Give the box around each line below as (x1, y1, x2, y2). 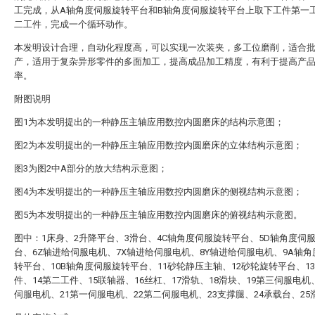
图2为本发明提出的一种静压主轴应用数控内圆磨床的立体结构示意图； (14, 140, 302, 150)
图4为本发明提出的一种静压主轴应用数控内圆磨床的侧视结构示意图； (14, 186, 302, 197)
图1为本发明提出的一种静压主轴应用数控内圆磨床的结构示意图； (14, 117, 284, 127)
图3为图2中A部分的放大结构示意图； (14, 163, 167, 174)
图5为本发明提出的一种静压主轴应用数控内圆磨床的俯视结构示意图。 (14, 210, 302, 220)
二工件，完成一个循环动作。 (14, 19, 133, 30)
